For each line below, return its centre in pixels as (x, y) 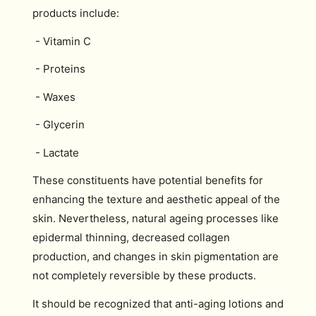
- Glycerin (59, 124)
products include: (76, 13)
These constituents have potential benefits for (148, 180)
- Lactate (56, 152)
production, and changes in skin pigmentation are (156, 256)
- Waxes (54, 97)
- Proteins (59, 69)
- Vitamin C (62, 41)
